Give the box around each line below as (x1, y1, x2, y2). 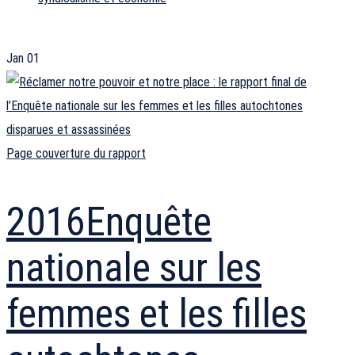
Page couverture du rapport (6, 146, 146, 162)
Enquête (86, 198, 212, 245)
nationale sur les (6, 244, 261, 291)
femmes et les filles (6, 290, 307, 337)
